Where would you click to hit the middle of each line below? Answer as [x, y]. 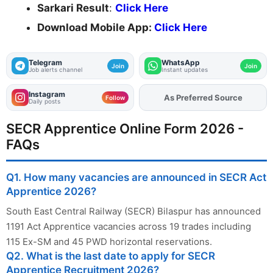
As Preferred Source [203, 98]
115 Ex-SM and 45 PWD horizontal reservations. [109, 242]
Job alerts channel [55, 70]
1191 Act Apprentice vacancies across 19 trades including [129, 227]
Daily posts [44, 101]
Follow [115, 98]
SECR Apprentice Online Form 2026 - [125, 129]
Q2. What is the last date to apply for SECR [111, 256]
